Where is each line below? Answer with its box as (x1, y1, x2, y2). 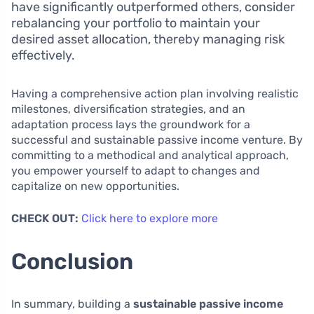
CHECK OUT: (11, 211, 78, 225)
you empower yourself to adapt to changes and (11, 163, 260, 177)
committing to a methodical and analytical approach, (11, 148, 289, 162)
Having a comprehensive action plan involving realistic (11, 86, 299, 100)
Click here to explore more (81, 211, 218, 225)
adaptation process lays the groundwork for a (11, 117, 250, 131)
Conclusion (11, 247, 133, 275)
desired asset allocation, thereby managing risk (11, 31, 285, 47)
